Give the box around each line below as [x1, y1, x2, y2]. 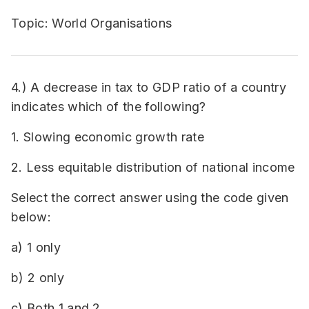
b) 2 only [11, 270, 64, 285]
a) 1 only [11, 240, 61, 255]
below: [11, 210, 51, 224]
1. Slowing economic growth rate [11, 130, 204, 144]
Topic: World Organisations [11, 16, 172, 30]
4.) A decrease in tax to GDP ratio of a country [11, 80, 287, 94]
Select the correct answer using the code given [11, 190, 289, 205]
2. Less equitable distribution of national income [11, 160, 295, 175]
